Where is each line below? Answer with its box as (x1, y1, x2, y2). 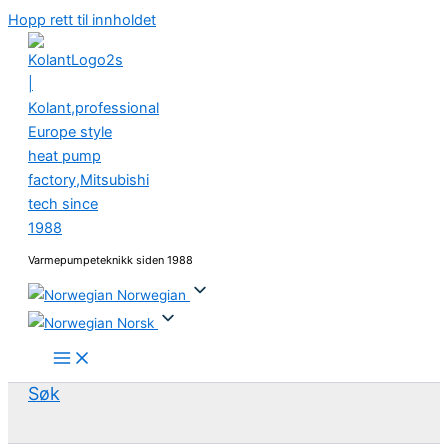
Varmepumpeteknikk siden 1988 (28, 252, 193, 267)
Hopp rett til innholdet (8, 11, 156, 29)
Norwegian (117, 286, 186, 303)
